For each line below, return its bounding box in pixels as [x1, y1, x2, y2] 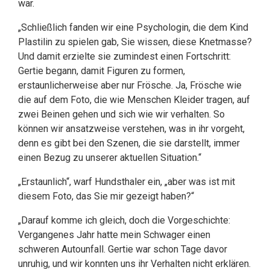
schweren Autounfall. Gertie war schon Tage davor [18, 243, 227, 255]
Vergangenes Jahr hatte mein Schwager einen [18, 229, 210, 240]
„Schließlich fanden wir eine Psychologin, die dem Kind [18, 22, 248, 33]
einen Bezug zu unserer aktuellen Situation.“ [18, 152, 201, 163]
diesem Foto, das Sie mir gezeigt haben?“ [18, 190, 194, 202]
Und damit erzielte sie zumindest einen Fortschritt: [18, 51, 231, 62]
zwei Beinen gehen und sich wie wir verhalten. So [18, 108, 225, 120]
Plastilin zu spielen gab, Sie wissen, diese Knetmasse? [18, 36, 252, 48]
